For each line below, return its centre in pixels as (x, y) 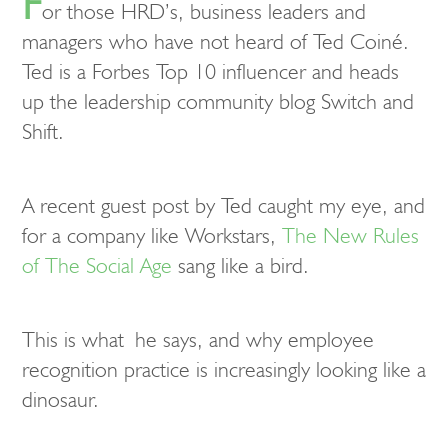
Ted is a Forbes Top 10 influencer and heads (210, 71)
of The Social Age (97, 265)
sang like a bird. (240, 265)
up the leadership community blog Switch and (218, 101)
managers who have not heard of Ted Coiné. (215, 41)
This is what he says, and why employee (198, 339)
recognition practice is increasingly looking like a (224, 369)
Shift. (43, 131)
